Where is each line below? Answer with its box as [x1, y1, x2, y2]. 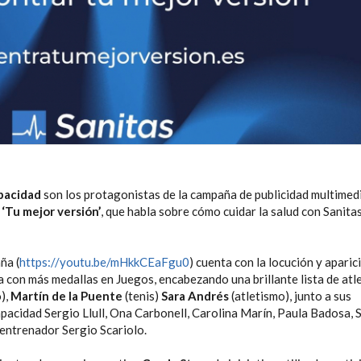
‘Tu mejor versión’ [2, 204, 101, 219]
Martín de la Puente [10, 288, 122, 304]
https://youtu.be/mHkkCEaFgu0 [19, 255, 189, 270]
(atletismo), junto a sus [231, 288, 351, 304]
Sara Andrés [161, 288, 231, 304]
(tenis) [122, 288, 161, 304]
